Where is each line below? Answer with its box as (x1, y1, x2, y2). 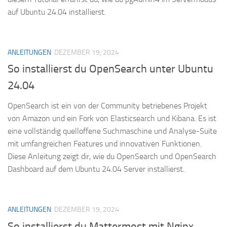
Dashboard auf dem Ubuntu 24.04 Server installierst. (8, 164, 184, 174)
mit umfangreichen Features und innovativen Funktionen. (8, 139, 202, 149)
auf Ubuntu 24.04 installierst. (8, 7, 106, 17)
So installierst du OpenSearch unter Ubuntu (8, 62, 213, 76)
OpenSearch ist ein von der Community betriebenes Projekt (8, 101, 207, 111)
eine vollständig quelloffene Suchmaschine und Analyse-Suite (8, 126, 217, 136)
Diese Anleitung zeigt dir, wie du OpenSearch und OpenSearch (8, 152, 216, 162)
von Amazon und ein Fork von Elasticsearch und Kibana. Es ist (8, 113, 216, 124)
